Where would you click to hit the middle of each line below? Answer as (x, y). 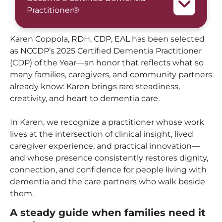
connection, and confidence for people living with (108, 169)
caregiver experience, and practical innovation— (105, 146)
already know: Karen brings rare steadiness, (95, 86)
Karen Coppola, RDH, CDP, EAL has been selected (107, 39)
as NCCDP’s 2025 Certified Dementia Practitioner (106, 51)
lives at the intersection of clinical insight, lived (102, 134)
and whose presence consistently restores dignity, (109, 158)
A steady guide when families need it (108, 213)
